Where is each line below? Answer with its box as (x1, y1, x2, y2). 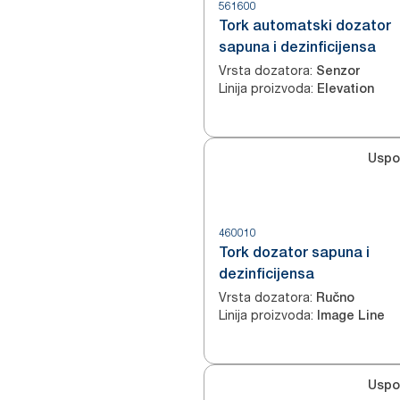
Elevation (317, 81, 374, 96)
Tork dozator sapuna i (219, 244, 370, 261)
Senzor (316, 63, 360, 78)
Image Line (317, 308, 385, 322)
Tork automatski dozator (219, 17, 391, 34)
